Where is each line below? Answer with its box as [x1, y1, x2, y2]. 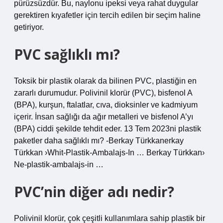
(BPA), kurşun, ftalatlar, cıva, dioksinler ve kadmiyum [14, 101, 198, 109]
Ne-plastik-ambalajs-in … [14, 160, 104, 169]
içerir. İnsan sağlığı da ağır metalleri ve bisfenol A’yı [14, 112, 193, 121]
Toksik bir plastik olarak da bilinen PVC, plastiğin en [14, 77, 197, 85]
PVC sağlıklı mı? [14, 45, 120, 64]
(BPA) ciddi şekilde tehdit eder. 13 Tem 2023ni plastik [14, 124, 201, 133]
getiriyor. [14, 23, 44, 31]
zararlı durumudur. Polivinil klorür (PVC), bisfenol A [14, 89, 192, 97]
